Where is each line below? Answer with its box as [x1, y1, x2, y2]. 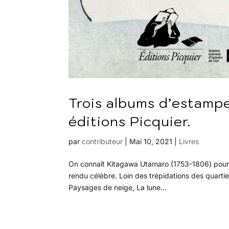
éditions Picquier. [68, 112, 191, 130]
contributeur [82, 136, 123, 146]
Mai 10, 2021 [129, 136, 173, 146]
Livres [179, 136, 199, 146]
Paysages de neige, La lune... [68, 182, 167, 192]
